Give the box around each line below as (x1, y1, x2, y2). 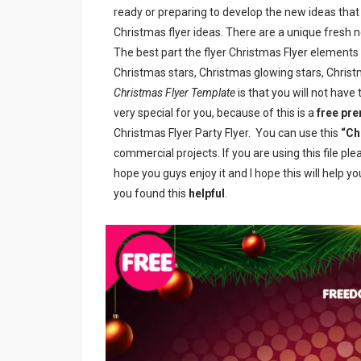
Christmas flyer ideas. (114, 26, 226, 39)
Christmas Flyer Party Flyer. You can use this (114, 127, 341, 140)
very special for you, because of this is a (114, 106, 317, 120)
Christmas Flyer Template (114, 86, 235, 100)
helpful (189, 187, 225, 201)
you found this (114, 187, 189, 201)
